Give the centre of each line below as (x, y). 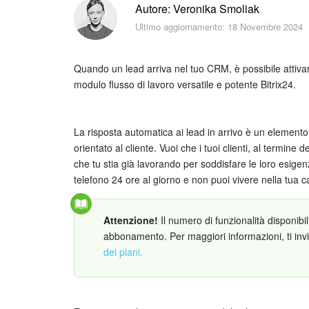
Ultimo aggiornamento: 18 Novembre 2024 (219, 27)
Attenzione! (131, 220)
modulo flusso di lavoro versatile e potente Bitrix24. (185, 84)
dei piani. (123, 251)
